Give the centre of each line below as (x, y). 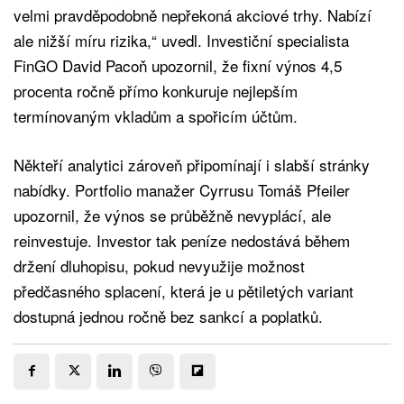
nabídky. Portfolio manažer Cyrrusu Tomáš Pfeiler (182, 189)
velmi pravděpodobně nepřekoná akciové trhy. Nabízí (193, 14)
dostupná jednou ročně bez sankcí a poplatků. (168, 316)
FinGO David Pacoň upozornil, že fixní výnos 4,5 (178, 65)
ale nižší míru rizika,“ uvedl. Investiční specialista (181, 40)
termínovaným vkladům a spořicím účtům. (156, 115)
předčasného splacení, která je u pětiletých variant (184, 290)
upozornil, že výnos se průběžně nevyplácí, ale (172, 215)
